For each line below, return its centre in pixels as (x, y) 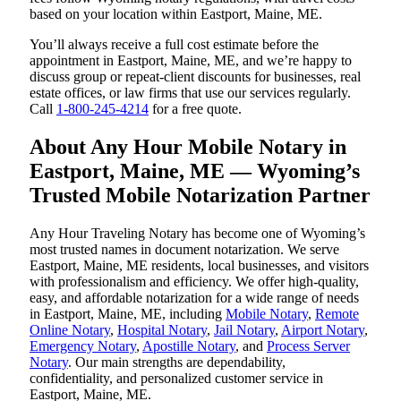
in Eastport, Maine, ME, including (128, 313)
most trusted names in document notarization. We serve (184, 249)
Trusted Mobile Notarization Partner (200, 195)
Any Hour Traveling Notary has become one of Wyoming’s (197, 233)
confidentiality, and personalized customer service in (176, 378)
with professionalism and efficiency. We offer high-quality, (194, 281)
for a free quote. (195, 109)
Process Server (308, 346)
